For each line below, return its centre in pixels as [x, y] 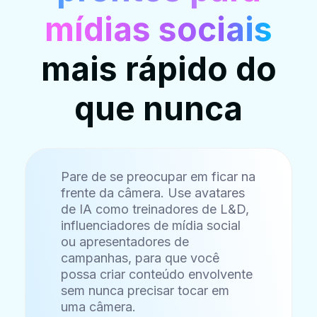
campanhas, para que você [140, 258]
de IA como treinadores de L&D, [155, 209]
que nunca [158, 109]
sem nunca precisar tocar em [145, 291]
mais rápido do [158, 69]
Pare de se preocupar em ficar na [158, 177]
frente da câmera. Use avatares [153, 193]
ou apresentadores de [125, 242]
